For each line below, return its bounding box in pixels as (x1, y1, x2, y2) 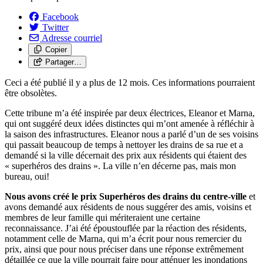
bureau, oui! (5, 171, 49, 181)
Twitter (42, 22, 69, 32)
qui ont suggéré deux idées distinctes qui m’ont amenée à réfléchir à (5, 118, 254, 129)
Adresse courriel (42, 32, 102, 43)
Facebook (42, 11, 79, 22)
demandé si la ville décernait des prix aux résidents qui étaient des (5, 150, 247, 160)
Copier (45, 45, 67, 54)
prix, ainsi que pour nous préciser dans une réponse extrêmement (5, 244, 244, 254)
